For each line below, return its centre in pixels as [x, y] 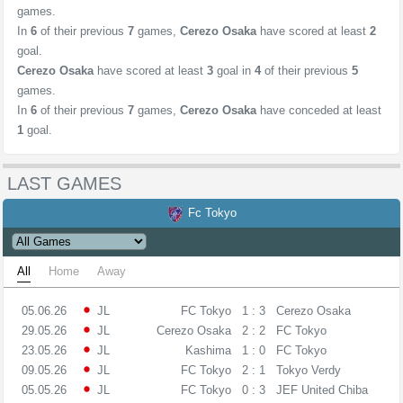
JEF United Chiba [322, 390]
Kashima [208, 350]
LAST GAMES [64, 184]
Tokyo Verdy [308, 370]
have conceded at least [319, 110]
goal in [234, 71]
